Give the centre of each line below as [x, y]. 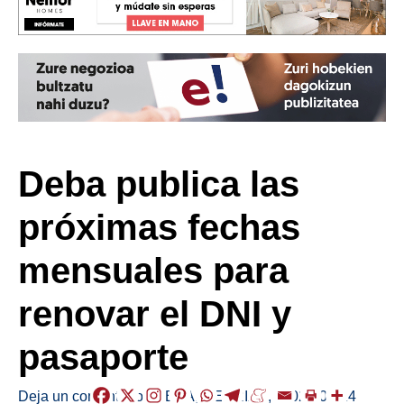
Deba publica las [159, 184]
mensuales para [153, 270]
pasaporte [103, 357]
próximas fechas [159, 227]
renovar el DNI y [155, 313]
